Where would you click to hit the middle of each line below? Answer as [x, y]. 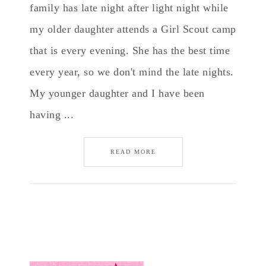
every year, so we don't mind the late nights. [132, 72]
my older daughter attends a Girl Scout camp [133, 29]
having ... [52, 115]
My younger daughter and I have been [117, 93]
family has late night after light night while [129, 8]
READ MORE [133, 152]
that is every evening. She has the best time [130, 50]
